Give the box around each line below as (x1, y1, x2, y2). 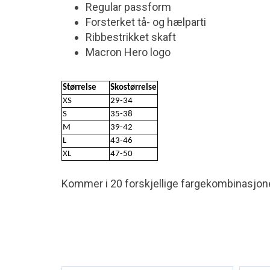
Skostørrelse (110, 83, 157, 92)
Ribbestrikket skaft (86, 31, 176, 43)
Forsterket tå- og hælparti (86, 16, 206, 28)
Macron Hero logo (86, 46, 171, 58)
